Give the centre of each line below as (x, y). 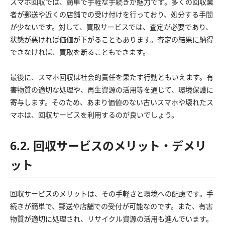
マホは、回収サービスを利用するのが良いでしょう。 (94, 115)
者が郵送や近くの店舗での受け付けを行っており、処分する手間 (111, 14)
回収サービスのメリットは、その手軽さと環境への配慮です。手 (112, 193)
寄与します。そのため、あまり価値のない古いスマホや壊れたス (112, 102)
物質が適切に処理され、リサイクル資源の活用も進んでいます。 (111, 218)
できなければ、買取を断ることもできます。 (80, 52)
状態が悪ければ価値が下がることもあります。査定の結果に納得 (112, 39)
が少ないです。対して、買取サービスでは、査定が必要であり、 (111, 27)
